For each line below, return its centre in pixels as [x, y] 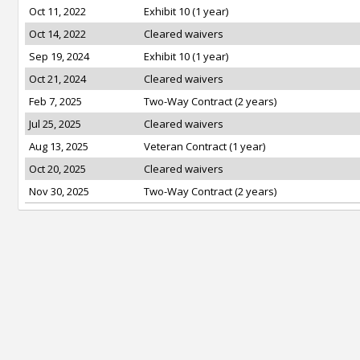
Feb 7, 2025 [55, 101]
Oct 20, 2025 [57, 169]
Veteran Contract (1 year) [205, 146]
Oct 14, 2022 [57, 34]
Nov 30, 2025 [59, 191]
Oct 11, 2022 [57, 11]
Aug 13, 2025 [59, 146]
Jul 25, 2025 [55, 124]
